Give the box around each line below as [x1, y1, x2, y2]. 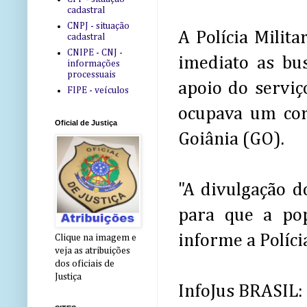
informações [66, 58, 120, 69]
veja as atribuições [55, 246, 130, 256]
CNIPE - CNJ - [66, 47, 123, 58]
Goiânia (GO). [178, 130, 284, 149]
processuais [66, 69, 116, 79]
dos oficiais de [55, 259, 114, 269]
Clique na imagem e [55, 233, 136, 243]
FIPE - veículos [66, 85, 129, 95]
